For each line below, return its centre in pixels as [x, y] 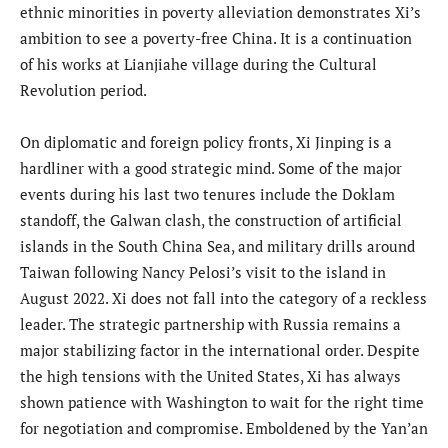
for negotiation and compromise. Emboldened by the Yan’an [224, 428]
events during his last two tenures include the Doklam [207, 194]
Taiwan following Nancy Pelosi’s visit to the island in [203, 272]
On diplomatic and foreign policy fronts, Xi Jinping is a [206, 142]
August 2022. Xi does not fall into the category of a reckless [223, 298]
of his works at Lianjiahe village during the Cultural [198, 64]
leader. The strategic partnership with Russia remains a [210, 324]
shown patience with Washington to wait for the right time [222, 402]
